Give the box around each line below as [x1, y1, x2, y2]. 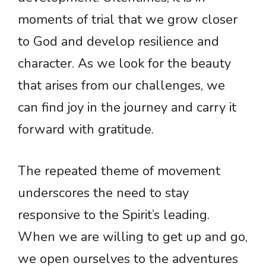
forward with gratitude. [18, 121, 154, 139]
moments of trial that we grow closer [18, 11, 237, 29]
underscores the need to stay [18, 184, 189, 202]
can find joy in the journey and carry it [18, 99, 236, 117]
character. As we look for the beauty [18, 55, 231, 73]
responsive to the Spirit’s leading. [18, 206, 210, 224]
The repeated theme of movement [18, 162, 220, 180]
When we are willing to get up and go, [18, 228, 248, 246]
